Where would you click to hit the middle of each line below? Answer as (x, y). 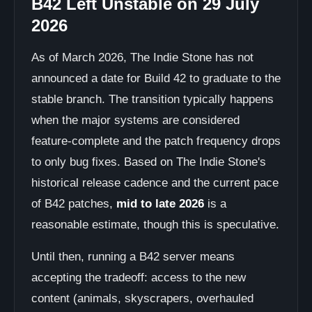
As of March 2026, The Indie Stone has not (142, 57)
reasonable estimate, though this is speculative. (155, 225)
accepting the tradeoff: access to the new (139, 278)
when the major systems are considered (135, 120)
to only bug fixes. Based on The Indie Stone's (149, 162)
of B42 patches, (74, 204)
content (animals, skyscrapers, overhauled (142, 298)
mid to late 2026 (160, 204)
